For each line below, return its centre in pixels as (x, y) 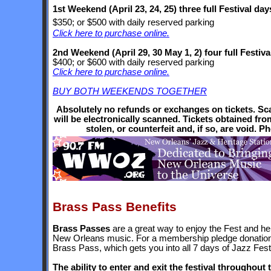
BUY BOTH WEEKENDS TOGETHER (130, 91)
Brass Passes (81, 229)
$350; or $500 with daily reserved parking (133, 22)
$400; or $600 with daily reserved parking (133, 62)
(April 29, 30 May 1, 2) (157, 53)
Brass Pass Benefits (115, 207)
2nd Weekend (82, 53)
